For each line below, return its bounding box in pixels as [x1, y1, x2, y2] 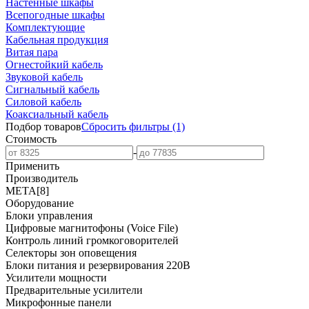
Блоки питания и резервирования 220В [6, 259, 190, 271]
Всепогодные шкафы [6, 9, 105, 21]
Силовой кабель [6, 96, 81, 108]
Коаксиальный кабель [6, 108, 108, 120]
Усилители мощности [6, 272, 107, 283]
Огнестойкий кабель [6, 59, 103, 70]
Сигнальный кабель [6, 83, 99, 95]
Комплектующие [6, 21, 85, 33]
